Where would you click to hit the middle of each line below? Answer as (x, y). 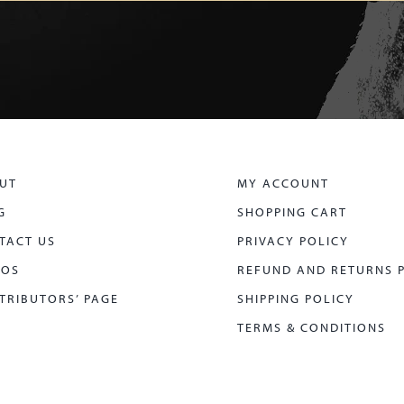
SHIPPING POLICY (296, 298)
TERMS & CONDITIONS (312, 327)
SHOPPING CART (293, 211)
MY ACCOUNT (284, 183)
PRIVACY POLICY (294, 240)
